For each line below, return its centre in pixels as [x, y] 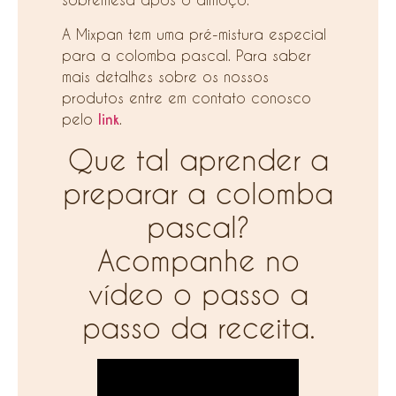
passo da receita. [198, 328]
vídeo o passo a [198, 294]
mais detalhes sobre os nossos [165, 76]
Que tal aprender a [198, 160]
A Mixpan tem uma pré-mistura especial [194, 34]
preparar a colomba [198, 194]
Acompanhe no [198, 261]
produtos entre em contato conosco [187, 97]
